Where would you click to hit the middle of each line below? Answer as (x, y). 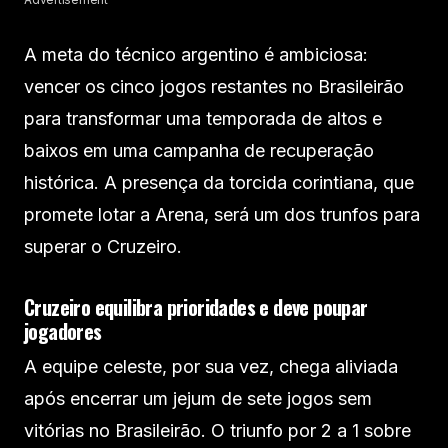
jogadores (63, 330)
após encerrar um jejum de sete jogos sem (198, 398)
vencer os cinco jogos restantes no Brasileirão (214, 86)
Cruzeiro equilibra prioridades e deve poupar (196, 306)
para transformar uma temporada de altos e (203, 118)
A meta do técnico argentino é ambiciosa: (196, 54)
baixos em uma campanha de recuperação (199, 150)
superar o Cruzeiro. (103, 246)
